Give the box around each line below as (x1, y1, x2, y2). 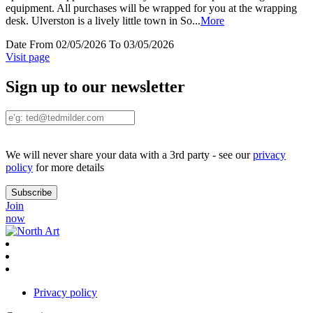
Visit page (6, 51, 50, 64)
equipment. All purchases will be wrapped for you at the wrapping (6, 2, 297, 15)
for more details (33, 161, 104, 174)
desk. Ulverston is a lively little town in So (6, 15, 192, 27)
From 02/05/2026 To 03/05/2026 (29, 38, 174, 51)
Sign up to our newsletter (6, 78, 185, 96)
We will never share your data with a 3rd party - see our (6, 149, 253, 161)
